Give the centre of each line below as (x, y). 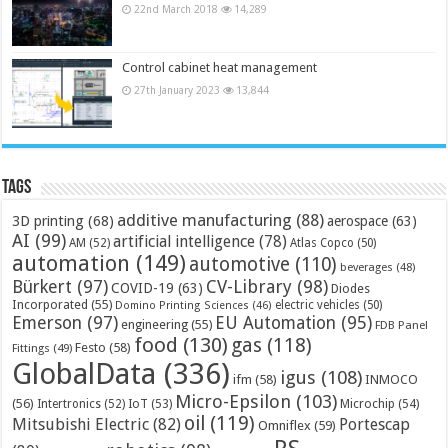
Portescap (375, 424)
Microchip (368, 403)
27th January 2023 (177, 90)
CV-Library (249, 286)
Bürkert (42, 286)
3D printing (48, 220)
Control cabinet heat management (220, 68)
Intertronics (69, 403)
